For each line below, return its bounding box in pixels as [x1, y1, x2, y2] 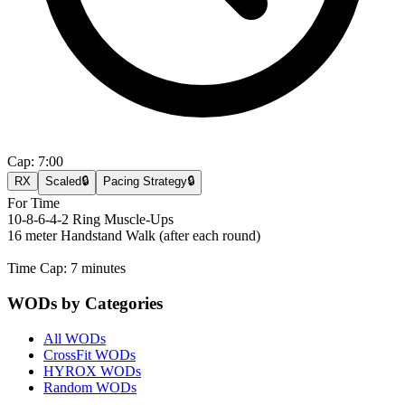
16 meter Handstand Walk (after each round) [7, 228, 260, 244]
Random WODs [43, 379, 137, 395]
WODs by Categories [7, 293, 163, 313]
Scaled [45, 174, 81, 189]
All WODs [43, 330, 106, 346]
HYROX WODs [43, 363, 141, 379]
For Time [7, 195, 60, 212]
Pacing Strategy [103, 174, 187, 189]
